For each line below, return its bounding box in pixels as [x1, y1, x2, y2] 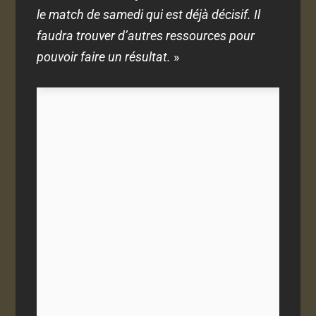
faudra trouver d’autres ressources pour [37, 28, 255, 43]
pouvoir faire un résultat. [37, 49, 171, 64]
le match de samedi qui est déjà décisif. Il [37, 6, 261, 22]
